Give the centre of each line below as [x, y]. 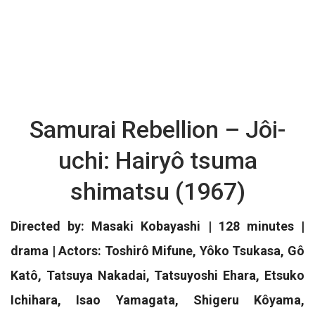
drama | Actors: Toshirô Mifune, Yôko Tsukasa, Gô [157, 251]
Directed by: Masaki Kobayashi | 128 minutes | [157, 226]
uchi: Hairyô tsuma [157, 160]
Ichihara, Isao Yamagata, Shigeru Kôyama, [157, 300]
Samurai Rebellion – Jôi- [157, 129]
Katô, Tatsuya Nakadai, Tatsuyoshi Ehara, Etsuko [157, 275]
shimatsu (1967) [157, 191]
